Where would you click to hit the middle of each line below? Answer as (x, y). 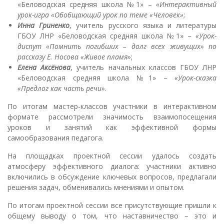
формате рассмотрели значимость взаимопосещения (112, 116)
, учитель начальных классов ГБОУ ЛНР (144, 67)
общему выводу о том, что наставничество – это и (112, 215)
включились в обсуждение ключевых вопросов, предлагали (112, 176)
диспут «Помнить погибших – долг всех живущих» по (117, 46)
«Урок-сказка (195, 77)
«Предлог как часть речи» (61, 88)
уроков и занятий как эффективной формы (112, 127)
